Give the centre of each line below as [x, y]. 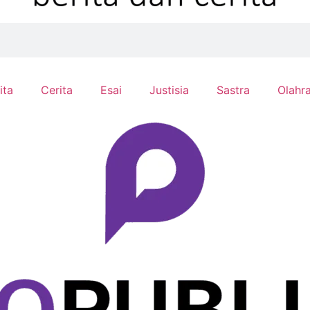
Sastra [233, 90]
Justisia [169, 90]
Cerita [57, 90]
